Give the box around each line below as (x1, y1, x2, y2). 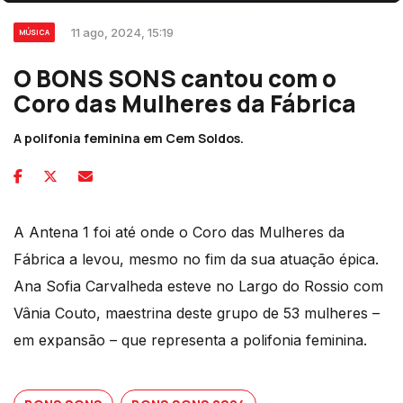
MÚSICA (19, 27, 49, 38)
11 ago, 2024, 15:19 (71, 25, 174, 40)
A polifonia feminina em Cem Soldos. (13, 130, 244, 148)
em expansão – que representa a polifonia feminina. (13, 331, 367, 350)
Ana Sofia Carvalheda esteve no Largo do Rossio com (13, 277, 383, 296)
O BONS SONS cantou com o (13, 62, 336, 95)
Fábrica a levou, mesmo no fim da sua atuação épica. (13, 250, 379, 269)
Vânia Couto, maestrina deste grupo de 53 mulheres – (13, 304, 380, 323)
